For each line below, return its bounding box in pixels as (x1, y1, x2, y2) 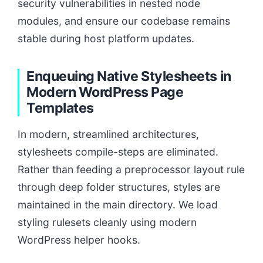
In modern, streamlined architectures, (18, 128, 199, 141)
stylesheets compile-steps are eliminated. (18, 146, 218, 159)
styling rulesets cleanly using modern (18, 216, 197, 229)
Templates (26, 100, 94, 117)
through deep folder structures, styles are (18, 181, 220, 194)
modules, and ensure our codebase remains (18, 15, 230, 28)
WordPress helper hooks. (18, 234, 140, 247)
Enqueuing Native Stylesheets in (26, 68, 231, 85)
